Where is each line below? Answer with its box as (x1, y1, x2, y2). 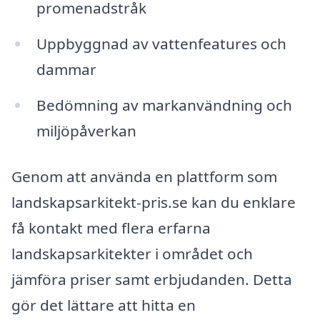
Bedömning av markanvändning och (36, 95, 292, 116)
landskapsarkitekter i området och (11, 243, 253, 264)
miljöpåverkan (36, 121, 136, 141)
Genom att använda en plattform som (11, 166, 277, 186)
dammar (36, 59, 96, 80)
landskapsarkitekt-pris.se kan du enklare (11, 191, 296, 212)
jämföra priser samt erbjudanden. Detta (11, 269, 292, 289)
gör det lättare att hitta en (11, 294, 196, 315)
